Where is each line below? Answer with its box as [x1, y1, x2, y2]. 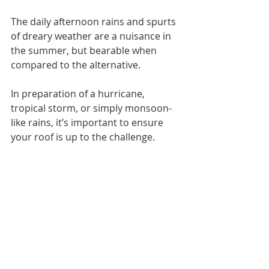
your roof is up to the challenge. [11, 130, 155, 144]
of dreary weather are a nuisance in [11, 29, 174, 43]
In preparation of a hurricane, [11, 86, 147, 100]
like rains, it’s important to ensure [11, 115, 166, 129]
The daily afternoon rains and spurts [11, 14, 178, 28]
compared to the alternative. [11, 58, 141, 71]
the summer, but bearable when [11, 43, 159, 57]
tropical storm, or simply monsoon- [11, 101, 172, 115]
